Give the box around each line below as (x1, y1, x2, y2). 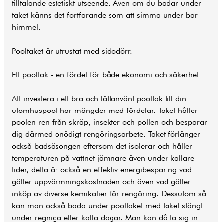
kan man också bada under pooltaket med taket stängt (12, 201, 203, 211)
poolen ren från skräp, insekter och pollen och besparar (12, 117, 207, 127)
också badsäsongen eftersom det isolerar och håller (12, 141, 192, 151)
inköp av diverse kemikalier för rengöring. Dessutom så (12, 189, 206, 199)
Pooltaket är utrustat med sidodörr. (12, 46, 132, 56)
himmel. (12, 22, 41, 32)
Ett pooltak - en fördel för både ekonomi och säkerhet (12, 70, 199, 80)
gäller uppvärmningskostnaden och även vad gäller (12, 177, 191, 187)
